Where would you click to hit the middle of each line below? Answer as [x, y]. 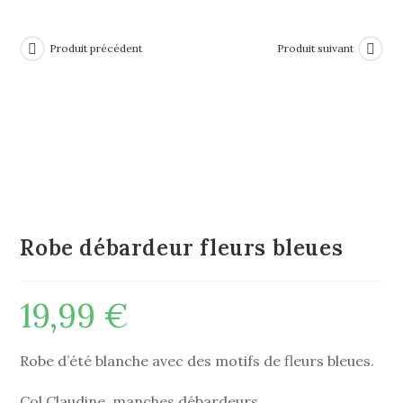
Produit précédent [96, 49]
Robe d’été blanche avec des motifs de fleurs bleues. [197, 361]
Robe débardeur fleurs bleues [182, 248]
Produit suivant [315, 49]
